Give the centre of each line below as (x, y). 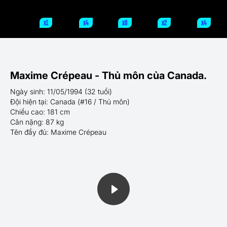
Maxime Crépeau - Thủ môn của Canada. (108, 76)
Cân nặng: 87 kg (37, 122)
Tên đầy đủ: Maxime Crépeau (58, 132)
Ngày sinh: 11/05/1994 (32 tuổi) (61, 92)
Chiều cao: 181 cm (40, 112)
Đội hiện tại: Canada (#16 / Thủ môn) (70, 102)
